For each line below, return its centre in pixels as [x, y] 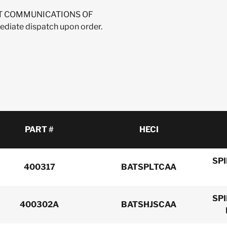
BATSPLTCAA [149, 167]
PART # [39, 129]
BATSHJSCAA [149, 204]
